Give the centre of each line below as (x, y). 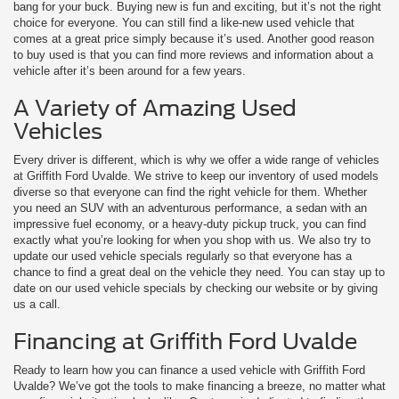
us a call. (39, 304)
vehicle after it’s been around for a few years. (131, 71)
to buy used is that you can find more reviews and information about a (193, 55)
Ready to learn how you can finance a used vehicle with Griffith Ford (189, 370)
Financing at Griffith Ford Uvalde (185, 342)
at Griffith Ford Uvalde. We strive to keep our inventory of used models (196, 176)
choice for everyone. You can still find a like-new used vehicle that (184, 23)
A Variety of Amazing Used (155, 108)
